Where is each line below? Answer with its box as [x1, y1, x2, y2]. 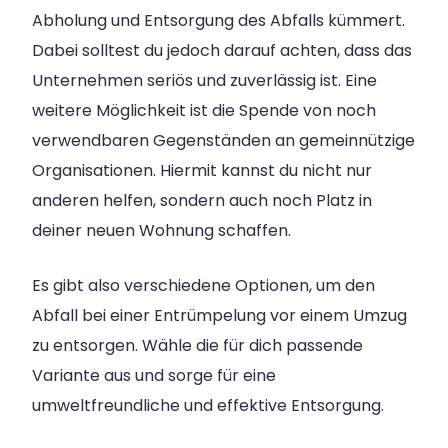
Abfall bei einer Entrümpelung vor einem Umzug [32, 304, 407, 328]
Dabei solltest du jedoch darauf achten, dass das [32, 39, 412, 63]
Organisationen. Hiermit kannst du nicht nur [32, 159, 372, 183]
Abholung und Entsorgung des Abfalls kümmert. [32, 9, 405, 33]
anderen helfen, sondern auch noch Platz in [32, 189, 372, 213]
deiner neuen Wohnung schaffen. [32, 219, 291, 243]
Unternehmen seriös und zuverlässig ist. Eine [32, 69, 377, 93]
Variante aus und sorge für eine [32, 364, 276, 388]
